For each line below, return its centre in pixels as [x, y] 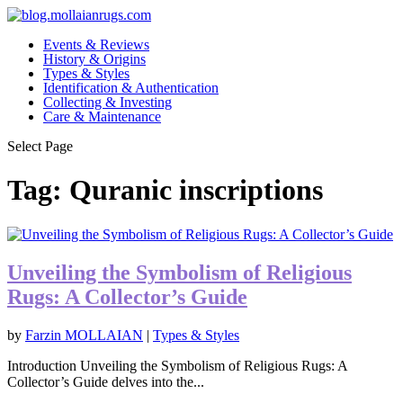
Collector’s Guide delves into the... [106, 381]
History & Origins [94, 59]
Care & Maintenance [102, 116]
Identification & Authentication [131, 88]
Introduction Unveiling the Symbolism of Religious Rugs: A [177, 365]
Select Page [40, 146]
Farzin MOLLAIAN [84, 335]
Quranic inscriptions [196, 190]
